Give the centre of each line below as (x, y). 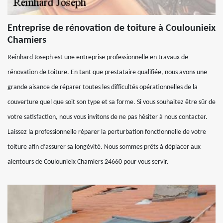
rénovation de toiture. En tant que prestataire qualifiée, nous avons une (107, 72)
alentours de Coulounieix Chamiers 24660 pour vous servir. (88, 162)
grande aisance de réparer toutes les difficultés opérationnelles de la (103, 87)
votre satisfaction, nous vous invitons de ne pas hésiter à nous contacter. (108, 117)
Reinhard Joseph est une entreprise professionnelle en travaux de (98, 57)
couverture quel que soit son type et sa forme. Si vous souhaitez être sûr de (111, 102)
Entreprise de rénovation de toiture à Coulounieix (111, 28)
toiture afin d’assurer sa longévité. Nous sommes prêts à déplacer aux (104, 147)
